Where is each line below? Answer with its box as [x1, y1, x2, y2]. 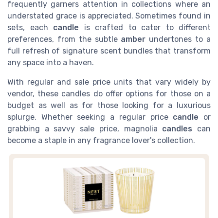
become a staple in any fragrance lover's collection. [7, 135, 195, 145]
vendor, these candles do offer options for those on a [7, 89, 211, 98]
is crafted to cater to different [79, 22, 211, 32]
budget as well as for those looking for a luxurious [7, 100, 211, 110]
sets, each [7, 22, 53, 32]
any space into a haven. [7, 57, 94, 67]
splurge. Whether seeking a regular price [7, 112, 173, 122]
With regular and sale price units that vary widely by [7, 77, 211, 87]
